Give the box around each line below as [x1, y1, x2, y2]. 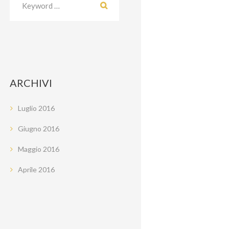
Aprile [18, 165, 39, 174]
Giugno [18, 124, 43, 133]
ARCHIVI [10, 77, 53, 89]
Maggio [18, 145, 43, 154]
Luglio [18, 104, 39, 113]
